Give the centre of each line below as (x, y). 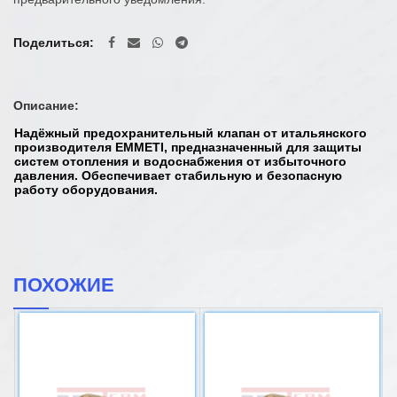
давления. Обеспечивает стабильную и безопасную (178, 175)
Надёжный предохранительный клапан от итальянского (191, 132)
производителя (65, 147)
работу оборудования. (86, 189)
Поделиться (51, 42)
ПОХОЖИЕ (64, 284)
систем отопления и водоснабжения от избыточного (180, 161)
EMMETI (140, 147)
